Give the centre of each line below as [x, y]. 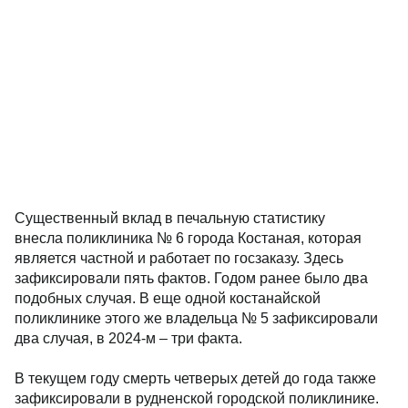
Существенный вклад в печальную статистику [170, 218]
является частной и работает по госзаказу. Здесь [179, 258]
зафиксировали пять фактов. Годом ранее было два [191, 278]
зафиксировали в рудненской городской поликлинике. [197, 398]
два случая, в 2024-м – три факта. [128, 338]
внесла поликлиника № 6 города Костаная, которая [188, 238]
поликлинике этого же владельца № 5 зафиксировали [196, 318]
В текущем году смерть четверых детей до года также [195, 378]
